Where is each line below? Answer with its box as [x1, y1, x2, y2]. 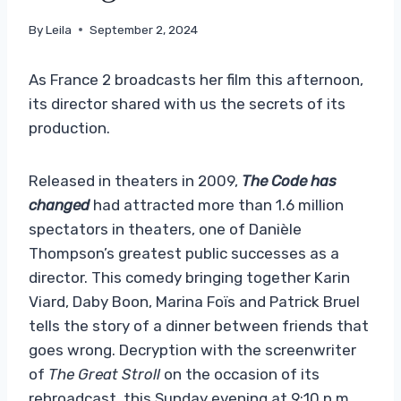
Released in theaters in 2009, [29, 171, 242, 190]
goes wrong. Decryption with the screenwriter [29, 340, 356, 359]
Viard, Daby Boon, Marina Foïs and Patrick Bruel [29, 292, 360, 311]
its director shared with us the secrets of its [29, 94, 346, 113]
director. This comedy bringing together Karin [29, 268, 350, 286]
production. [29, 118, 110, 137]
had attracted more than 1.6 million [90, 195, 344, 214]
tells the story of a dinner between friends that [29, 316, 369, 335]
